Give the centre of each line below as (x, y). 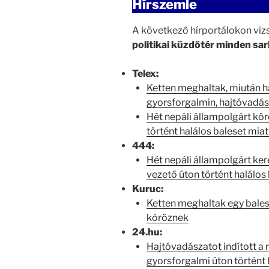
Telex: (145, 73)
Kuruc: (148, 189)
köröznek (168, 217)
